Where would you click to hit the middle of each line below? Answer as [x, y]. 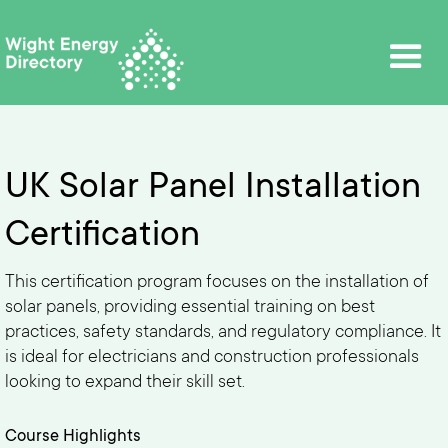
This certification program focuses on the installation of [217, 283]
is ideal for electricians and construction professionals [212, 358]
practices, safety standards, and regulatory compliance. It [223, 333]
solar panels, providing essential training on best [190, 308]
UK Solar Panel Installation [213, 189]
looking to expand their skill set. [125, 383]
